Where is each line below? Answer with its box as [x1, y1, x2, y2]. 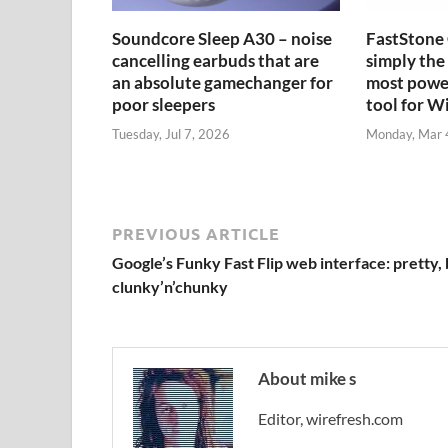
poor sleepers [112, 94, 215, 116]
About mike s [258, 367, 356, 389]
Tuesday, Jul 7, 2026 [112, 125, 230, 142]
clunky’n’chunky [112, 276, 228, 296]
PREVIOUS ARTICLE [112, 222, 280, 244]
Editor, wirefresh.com [258, 408, 403, 428]
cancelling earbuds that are [112, 50, 319, 72]
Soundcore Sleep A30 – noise [112, 28, 332, 50]
